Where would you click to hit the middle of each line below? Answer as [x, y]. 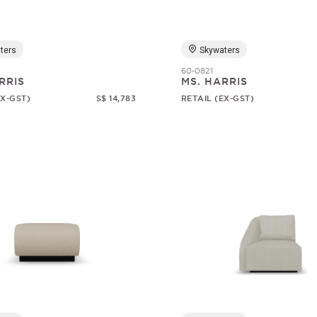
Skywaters [219, 50]
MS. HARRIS [214, 81]
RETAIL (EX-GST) [218, 98]
